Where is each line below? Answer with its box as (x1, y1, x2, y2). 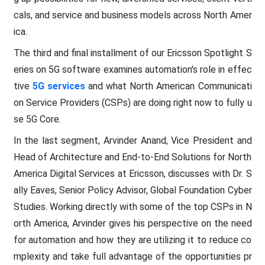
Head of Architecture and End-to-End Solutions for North (13, 151, 252, 163)
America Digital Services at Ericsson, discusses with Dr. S (13, 167, 252, 179)
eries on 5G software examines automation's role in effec (13, 63, 252, 75)
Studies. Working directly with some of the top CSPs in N (13, 201, 252, 212)
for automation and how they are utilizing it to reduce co (13, 234, 252, 245)
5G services (32, 80, 85, 92)
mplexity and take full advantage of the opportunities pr (13, 250, 252, 262)
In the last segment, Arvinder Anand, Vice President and (13, 134, 252, 146)
